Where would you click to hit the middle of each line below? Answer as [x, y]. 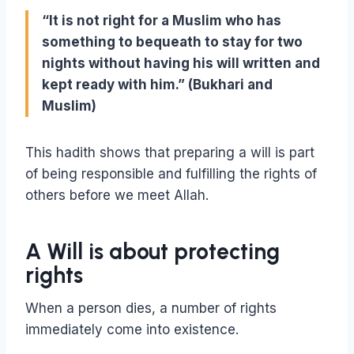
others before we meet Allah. [117, 196]
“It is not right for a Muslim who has [162, 21]
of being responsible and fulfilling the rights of [171, 174]
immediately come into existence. [132, 330]
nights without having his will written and [181, 64]
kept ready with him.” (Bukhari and [157, 85]
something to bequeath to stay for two [172, 42]
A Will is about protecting [153, 252]
